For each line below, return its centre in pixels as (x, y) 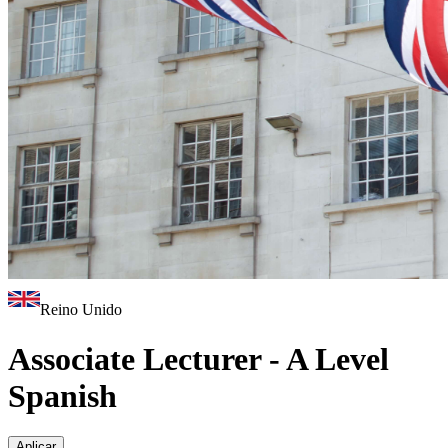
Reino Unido (81, 310)
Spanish (62, 395)
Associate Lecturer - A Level (198, 358)
